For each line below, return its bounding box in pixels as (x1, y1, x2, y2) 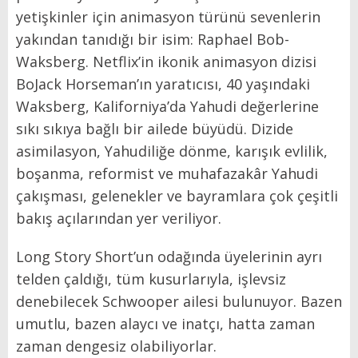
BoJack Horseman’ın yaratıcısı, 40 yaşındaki (16, 74, 310, 93)
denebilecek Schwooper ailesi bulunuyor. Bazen (16, 291, 342, 311)
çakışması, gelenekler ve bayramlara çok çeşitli (16, 185, 338, 205)
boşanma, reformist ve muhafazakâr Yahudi (16, 163, 318, 183)
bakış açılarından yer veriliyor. (16, 208, 221, 228)
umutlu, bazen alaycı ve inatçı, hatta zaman (16, 313, 315, 333)
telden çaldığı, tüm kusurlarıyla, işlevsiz (16, 268, 286, 288)
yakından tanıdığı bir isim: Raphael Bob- (16, 29, 289, 49)
